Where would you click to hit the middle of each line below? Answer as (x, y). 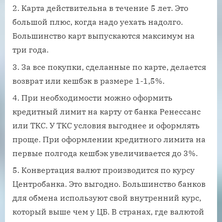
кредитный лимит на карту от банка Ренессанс (107, 112)
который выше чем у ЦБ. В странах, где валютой (108, 212)
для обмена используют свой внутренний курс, (107, 198)
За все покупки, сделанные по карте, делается (114, 67)
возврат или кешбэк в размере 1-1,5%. (88, 81)
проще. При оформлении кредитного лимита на (109, 139)
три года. (30, 50)
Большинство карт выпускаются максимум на (104, 36)
